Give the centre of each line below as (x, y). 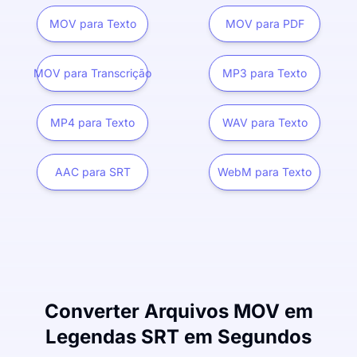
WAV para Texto (265, 122)
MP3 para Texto (265, 73)
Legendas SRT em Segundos (178, 337)
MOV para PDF (265, 24)
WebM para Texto (265, 172)
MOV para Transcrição (92, 73)
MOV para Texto (92, 24)
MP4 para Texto (92, 122)
